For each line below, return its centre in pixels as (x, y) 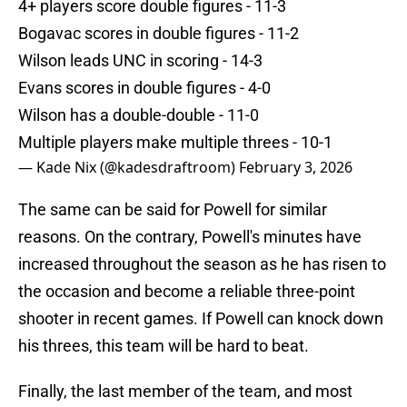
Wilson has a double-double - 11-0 (139, 115)
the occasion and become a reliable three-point (187, 292)
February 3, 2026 (296, 168)
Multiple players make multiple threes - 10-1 (175, 143)
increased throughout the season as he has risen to (202, 264)
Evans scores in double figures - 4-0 (144, 88)
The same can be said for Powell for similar (173, 210)
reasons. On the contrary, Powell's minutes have (190, 237)
